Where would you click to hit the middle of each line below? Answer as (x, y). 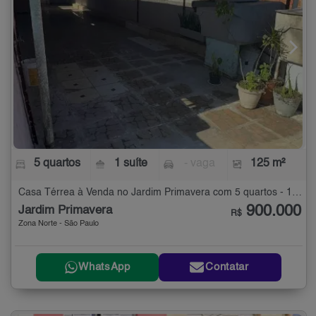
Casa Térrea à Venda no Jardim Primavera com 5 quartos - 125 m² (297, 192)
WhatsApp (104, 267)
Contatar (227, 267)
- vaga (199, 163)
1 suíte (131, 163)
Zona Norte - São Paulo (59, 224)
